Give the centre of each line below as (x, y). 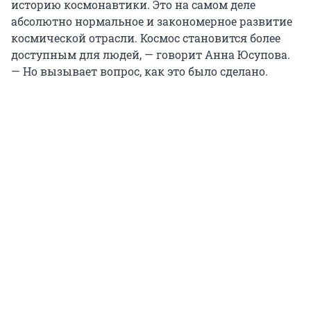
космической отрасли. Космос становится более (146, 38)
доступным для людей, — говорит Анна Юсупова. (151, 55)
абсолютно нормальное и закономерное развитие (152, 22)
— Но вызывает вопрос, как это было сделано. (140, 72)
